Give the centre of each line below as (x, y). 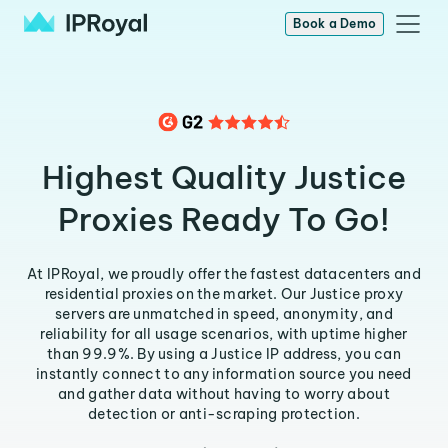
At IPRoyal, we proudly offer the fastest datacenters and (224, 274)
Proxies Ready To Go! (224, 219)
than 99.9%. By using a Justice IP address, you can (224, 354)
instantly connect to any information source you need (224, 374)
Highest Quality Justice (224, 177)
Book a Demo (334, 23)
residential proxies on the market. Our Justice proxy (224, 294)
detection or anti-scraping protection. (224, 414)
